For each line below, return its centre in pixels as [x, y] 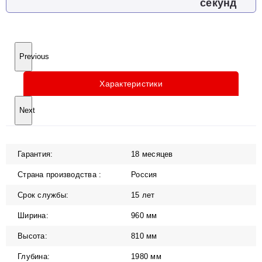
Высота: [32, 236]
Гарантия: [35, 154]
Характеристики [131, 83]
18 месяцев [152, 154]
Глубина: [34, 256]
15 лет [143, 195]
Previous [34, 57]
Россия [144, 174]
